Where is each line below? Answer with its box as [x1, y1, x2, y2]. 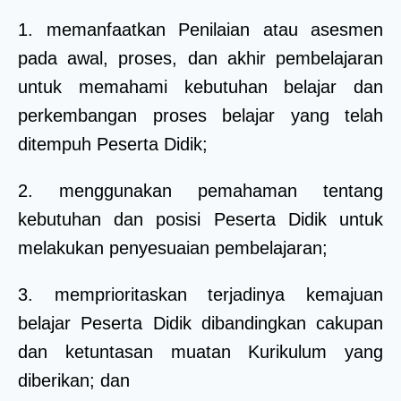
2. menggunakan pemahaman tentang [18, 180, 383, 200]
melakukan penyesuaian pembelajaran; [18, 237, 328, 258]
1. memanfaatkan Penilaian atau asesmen [18, 19, 383, 39]
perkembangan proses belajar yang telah [18, 105, 383, 125]
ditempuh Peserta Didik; [18, 133, 208, 154]
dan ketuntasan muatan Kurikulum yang [18, 341, 383, 362]
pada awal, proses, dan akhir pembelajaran [18, 47, 383, 68]
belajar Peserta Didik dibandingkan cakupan [18, 312, 383, 333]
